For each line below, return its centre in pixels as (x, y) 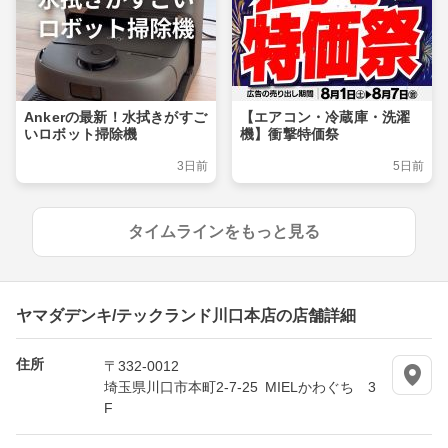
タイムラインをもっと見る (224, 232)
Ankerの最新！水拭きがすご (115, 117)
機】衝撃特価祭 (290, 134)
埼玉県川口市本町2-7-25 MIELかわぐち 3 (240, 386)
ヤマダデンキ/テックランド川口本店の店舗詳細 (186, 314)
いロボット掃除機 (81, 134)
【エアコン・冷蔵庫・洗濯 (325, 117)
